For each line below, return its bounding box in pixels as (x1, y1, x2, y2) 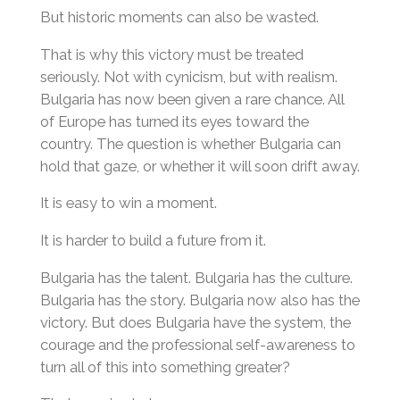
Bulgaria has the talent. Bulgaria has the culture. (39, 268, 353, 287)
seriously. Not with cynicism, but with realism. (39, 67, 337, 86)
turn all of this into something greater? (39, 357, 290, 376)
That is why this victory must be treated (39, 45, 304, 63)
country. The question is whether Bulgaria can (39, 134, 341, 153)
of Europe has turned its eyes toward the (39, 112, 309, 130)
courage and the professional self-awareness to (39, 335, 355, 354)
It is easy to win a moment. (39, 194, 217, 212)
